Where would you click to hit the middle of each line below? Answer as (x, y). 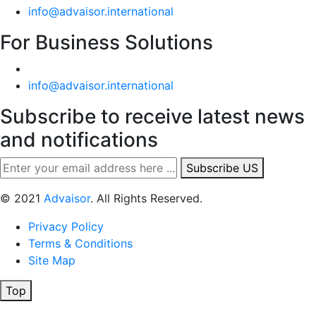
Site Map (52, 260)
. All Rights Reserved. (146, 198)
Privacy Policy (66, 226)
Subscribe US (222, 168)
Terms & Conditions (80, 243)
